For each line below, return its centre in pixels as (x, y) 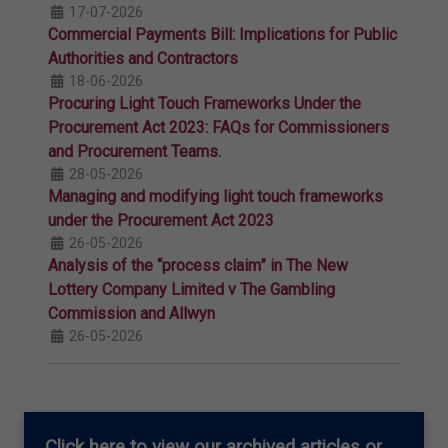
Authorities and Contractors (143, 58)
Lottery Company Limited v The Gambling (191, 289)
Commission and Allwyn (131, 313)
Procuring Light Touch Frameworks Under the (204, 103)
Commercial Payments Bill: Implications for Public (222, 34)
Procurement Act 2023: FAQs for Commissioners (218, 127)
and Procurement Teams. (134, 151)
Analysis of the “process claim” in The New (198, 265)
